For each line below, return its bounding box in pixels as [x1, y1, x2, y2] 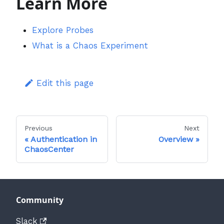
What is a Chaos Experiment [32, 40, 148, 50]
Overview [158, 134, 193, 144]
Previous [24, 123, 52, 132]
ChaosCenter [24, 144, 74, 154]
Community [16, 194, 63, 205]
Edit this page [36, 77, 94, 88]
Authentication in [30, 134, 97, 144]
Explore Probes [32, 24, 93, 35]
